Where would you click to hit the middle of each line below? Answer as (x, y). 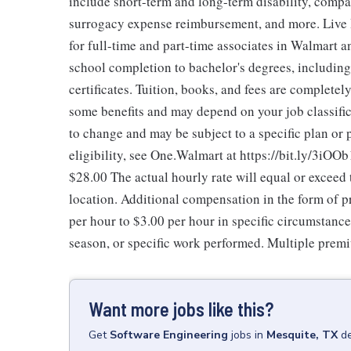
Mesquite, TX (302, 335)
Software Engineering (169, 335)
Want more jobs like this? (181, 309)
